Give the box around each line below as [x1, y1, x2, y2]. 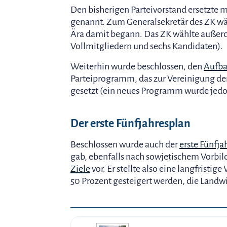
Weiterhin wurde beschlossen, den [70, 61, 204, 71]
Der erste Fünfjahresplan [70, 118, 191, 130]
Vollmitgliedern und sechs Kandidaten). [70, 41, 223, 51]
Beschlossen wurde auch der [70, 139, 179, 149]
